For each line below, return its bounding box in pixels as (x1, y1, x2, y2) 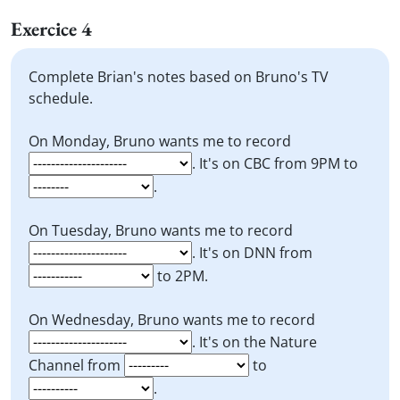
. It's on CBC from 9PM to (192, 154, 358, 173)
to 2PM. (154, 266, 208, 286)
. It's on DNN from (192, 243, 312, 262)
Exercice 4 (11, 16, 92, 42)
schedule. (29, 88, 93, 108)
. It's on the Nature (192, 332, 317, 352)
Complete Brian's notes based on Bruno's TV (29, 67, 329, 87)
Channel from (29, 355, 124, 375)
